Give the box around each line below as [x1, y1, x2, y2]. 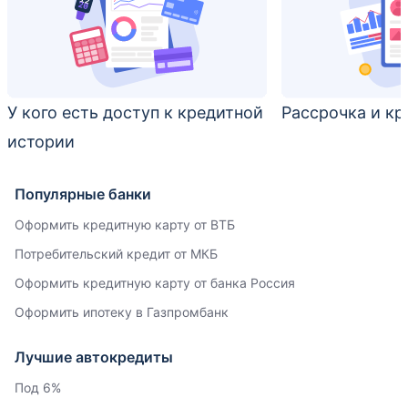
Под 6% [15, 380, 61, 396]
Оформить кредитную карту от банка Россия [15, 275, 295, 291]
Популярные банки [15, 185, 151, 204]
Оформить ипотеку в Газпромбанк [15, 304, 229, 321]
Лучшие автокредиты [15, 348, 173, 367]
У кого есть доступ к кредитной [7, 103, 263, 123]
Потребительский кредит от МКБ [15, 246, 218, 262]
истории [7, 132, 75, 152]
